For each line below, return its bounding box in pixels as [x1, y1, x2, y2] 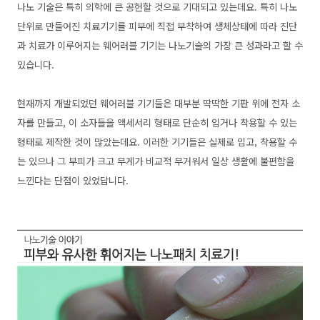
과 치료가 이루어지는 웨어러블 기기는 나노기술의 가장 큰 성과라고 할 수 [17, 38, 303, 52]
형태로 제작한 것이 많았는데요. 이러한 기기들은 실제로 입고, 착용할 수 [17, 134, 297, 149]
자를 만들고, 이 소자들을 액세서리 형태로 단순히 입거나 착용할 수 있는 [17, 115, 297, 129]
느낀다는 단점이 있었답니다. [17, 173, 131, 187]
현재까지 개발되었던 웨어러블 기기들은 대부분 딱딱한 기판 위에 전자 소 [17, 96, 300, 110]
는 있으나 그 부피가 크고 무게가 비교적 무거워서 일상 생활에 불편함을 [17, 154, 294, 168]
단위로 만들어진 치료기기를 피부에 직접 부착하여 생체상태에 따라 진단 [17, 19, 297, 33]
